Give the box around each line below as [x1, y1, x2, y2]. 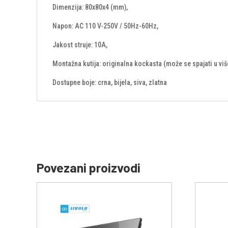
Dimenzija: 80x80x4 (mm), [52, 3, 128, 11]
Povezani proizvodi [37, 159, 140, 175]
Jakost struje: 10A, [52, 40, 107, 49]
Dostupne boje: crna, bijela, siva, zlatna [52, 78, 167, 87]
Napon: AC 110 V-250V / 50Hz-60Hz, [52, 21, 158, 30]
